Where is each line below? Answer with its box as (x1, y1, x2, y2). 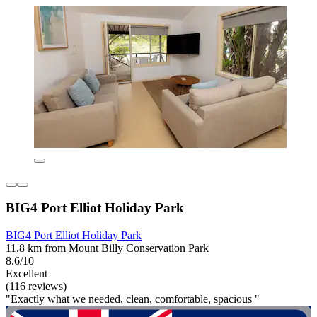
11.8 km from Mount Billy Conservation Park (6, 242, 209, 255)
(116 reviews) (6, 280, 67, 293)
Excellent (6, 267, 47, 280)
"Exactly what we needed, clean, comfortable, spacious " (6, 293, 260, 306)
